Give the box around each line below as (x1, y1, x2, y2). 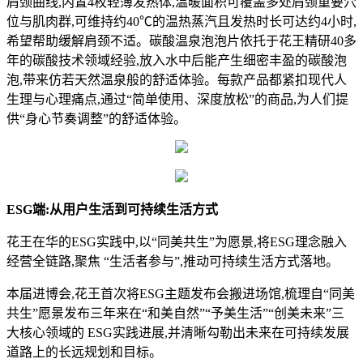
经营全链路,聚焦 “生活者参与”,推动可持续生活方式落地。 (6, 254, 339, 269)
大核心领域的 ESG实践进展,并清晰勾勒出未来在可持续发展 (6, 326, 349, 340)
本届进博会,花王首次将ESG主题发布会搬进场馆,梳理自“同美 (6, 287, 355, 301)
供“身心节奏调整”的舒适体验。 (6, 112, 186, 126)
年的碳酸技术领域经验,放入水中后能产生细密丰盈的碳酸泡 (6, 53, 347, 68)
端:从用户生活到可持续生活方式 (32, 203, 218, 217)
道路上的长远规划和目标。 (6, 345, 162, 360)
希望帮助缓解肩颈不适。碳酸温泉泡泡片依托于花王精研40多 (6, 34, 357, 49)
